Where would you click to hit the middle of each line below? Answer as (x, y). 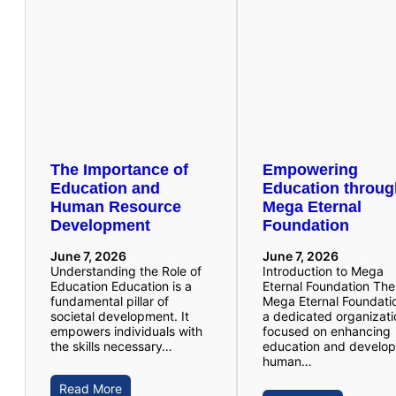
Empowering (311, 169)
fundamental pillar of (110, 301)
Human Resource (116, 206)
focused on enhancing (327, 331)
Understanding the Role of (126, 270)
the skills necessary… (111, 346)
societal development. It (120, 316)
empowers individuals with (126, 331)
